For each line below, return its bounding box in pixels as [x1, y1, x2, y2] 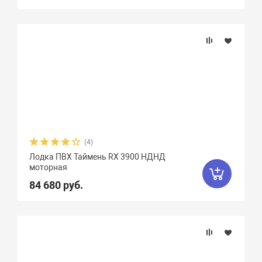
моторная [29, 163, 68, 172]
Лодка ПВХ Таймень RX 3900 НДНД [29, 152, 166, 161]
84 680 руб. [29, 179, 84, 191]
